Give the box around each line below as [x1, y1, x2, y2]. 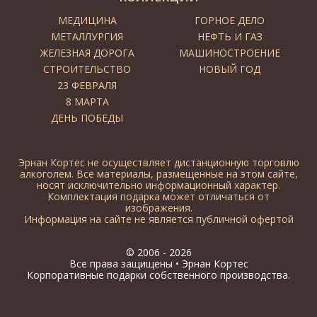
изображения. [125, 201, 192, 215]
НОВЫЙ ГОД [199, 62, 261, 76]
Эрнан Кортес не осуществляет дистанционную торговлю [18, 156, 299, 170]
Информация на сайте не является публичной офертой [23, 212, 294, 226]
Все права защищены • [69, 257, 182, 271]
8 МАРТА [65, 95, 109, 109]
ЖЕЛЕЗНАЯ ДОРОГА [40, 46, 134, 60]
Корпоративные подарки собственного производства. [27, 268, 290, 282]
